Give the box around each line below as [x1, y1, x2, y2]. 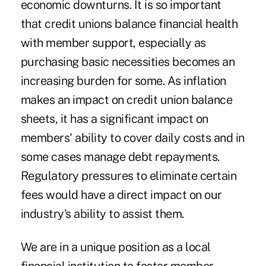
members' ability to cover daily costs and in [20, 131, 245, 145]
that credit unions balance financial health [20, 17, 238, 31]
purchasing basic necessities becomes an [20, 55, 235, 69]
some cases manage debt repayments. [20, 150, 220, 164]
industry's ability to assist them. [20, 207, 184, 221]
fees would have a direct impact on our [20, 188, 222, 202]
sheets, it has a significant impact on [20, 112, 208, 126]
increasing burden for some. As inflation [20, 74, 226, 88]
